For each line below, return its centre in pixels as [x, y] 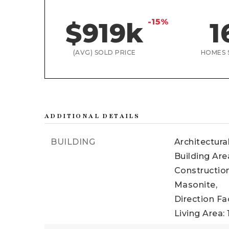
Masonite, [196, 185]
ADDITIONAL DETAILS [92, 116]
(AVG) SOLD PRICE [104, 52]
